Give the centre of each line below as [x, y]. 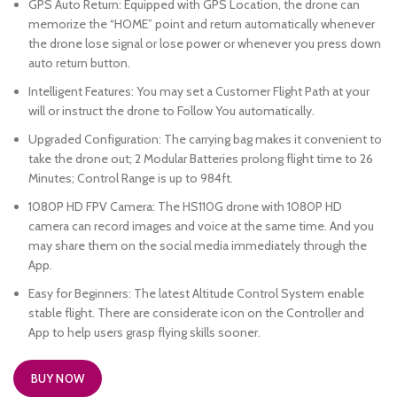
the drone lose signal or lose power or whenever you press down [205, 43]
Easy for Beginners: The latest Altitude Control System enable [196, 293]
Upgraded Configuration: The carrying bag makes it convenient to [205, 139]
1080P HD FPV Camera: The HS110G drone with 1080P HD [185, 206]
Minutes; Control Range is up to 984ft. [131, 178]
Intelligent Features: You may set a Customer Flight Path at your [199, 91]
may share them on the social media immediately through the [198, 245]
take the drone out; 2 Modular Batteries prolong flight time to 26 [201, 159]
